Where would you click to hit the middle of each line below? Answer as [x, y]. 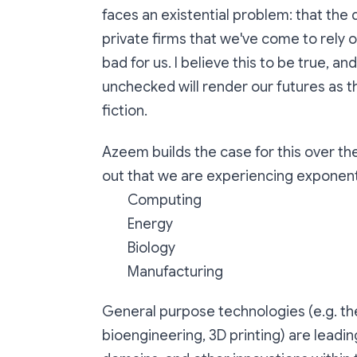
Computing [165, 200]
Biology [151, 248]
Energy [150, 224]
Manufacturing [175, 272]
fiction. [125, 111]
